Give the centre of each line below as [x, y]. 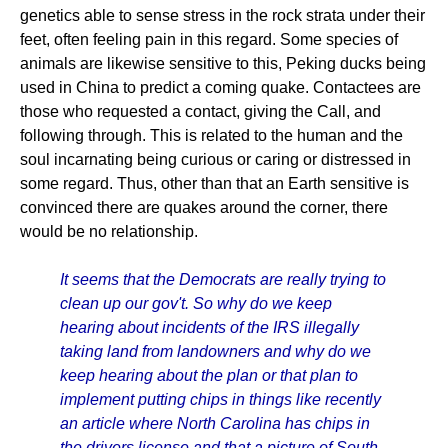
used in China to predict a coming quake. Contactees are [220, 87]
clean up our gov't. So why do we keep [196, 303]
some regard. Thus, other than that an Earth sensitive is [214, 183]
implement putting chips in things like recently [220, 399]
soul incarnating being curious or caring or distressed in [215, 159]
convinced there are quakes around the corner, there [204, 207]
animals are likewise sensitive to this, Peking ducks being [223, 63]
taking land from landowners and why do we [215, 351]
